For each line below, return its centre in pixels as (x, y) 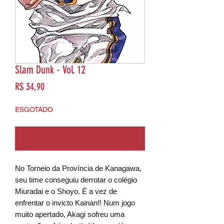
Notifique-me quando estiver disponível (88, 138)
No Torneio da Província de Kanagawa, (78, 168)
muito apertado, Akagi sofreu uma (70, 214)
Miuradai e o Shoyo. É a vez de (66, 191)
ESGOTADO (34, 109)
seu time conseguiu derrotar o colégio (76, 179)
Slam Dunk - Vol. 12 (50, 69)
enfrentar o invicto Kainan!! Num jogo (75, 202)
